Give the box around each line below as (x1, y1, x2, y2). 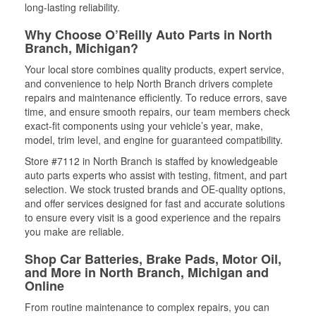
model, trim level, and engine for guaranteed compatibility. (25, 132, 283, 147)
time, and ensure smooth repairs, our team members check (25, 104, 290, 119)
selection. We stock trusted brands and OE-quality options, (25, 181, 286, 196)
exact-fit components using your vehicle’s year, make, (25, 118, 263, 133)
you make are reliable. (25, 224, 124, 238)
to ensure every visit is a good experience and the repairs (25, 209, 281, 224)
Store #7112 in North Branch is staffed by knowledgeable (25, 153, 278, 168)
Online (25, 276, 64, 295)
